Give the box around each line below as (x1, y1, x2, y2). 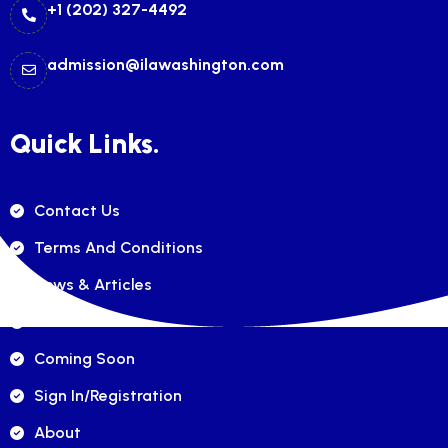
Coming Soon (34, 348, 135, 368)
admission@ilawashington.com (47, 54, 284, 74)
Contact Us (34, 200, 120, 220)
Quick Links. (10, 126, 160, 160)
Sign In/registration (34, 385, 182, 405)
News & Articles (34, 274, 152, 294)
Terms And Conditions (34, 237, 203, 257)
